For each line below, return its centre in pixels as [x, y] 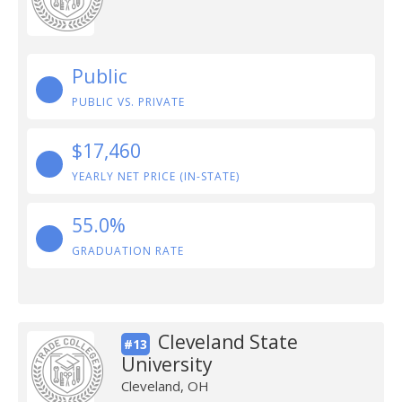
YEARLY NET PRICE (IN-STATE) [156, 176]
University [166, 364]
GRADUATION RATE [128, 251]
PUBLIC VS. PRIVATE [128, 102]
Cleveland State [227, 342]
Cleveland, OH [165, 386]
